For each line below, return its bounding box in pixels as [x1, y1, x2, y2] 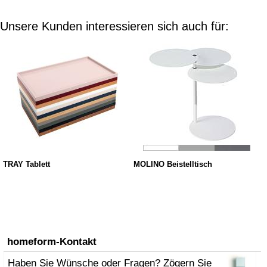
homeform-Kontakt [7, 235, 97, 247]
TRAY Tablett [3, 160, 50, 169]
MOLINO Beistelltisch [133, 160, 212, 169]
